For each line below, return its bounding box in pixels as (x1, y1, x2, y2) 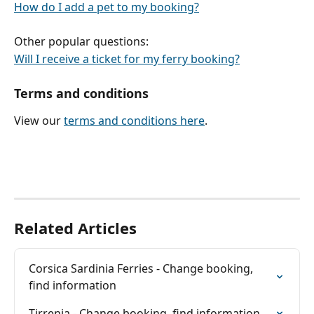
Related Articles (14, 217, 137, 238)
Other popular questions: (14, 34, 149, 50)
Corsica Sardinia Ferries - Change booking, (29, 260, 256, 276)
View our (14, 112, 64, 128)
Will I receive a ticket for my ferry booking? (14, 50, 240, 67)
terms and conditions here (64, 112, 205, 128)
